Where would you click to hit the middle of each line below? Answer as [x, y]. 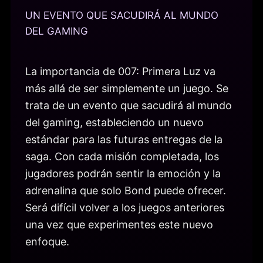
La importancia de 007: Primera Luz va [120, 72]
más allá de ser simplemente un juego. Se [127, 89]
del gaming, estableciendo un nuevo [114, 123]
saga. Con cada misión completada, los [122, 157]
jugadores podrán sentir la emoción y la [123, 174]
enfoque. [47, 242]
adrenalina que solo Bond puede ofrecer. [126, 191]
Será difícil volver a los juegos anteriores [125, 208]
